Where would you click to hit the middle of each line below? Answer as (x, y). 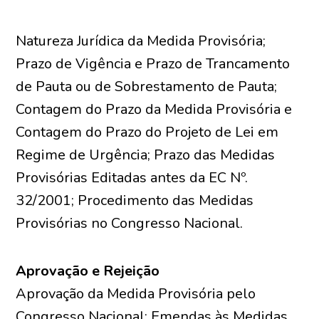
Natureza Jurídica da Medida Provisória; (141, 41)
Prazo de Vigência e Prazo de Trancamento (153, 64)
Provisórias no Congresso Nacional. (130, 223)
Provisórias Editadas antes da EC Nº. (132, 178)
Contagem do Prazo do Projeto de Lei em (147, 132)
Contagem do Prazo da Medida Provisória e (154, 109)
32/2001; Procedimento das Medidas (135, 200)
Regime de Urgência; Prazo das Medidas (146, 155)
